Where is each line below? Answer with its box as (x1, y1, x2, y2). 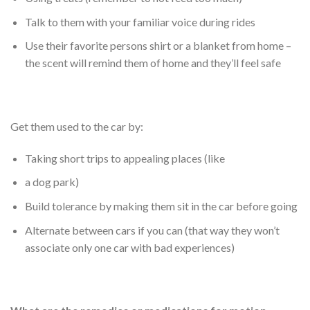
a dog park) (24, 175, 79, 189)
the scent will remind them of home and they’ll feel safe (24, 56, 281, 70)
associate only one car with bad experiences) (24, 240, 235, 254)
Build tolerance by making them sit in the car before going (24, 199, 298, 213)
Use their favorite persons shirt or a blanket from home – (24, 39, 291, 53)
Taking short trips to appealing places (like (24, 151, 225, 165)
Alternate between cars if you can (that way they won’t (24, 223, 280, 237)
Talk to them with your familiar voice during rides (24, 15, 255, 28)
